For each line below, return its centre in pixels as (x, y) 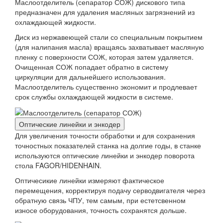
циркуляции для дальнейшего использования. (90, 76)
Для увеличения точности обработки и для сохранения (105, 136)
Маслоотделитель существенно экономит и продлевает (106, 86)
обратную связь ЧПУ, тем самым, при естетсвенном (100, 200)
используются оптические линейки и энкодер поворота (105, 156)
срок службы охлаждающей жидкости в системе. (94, 96)
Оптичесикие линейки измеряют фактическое (90, 180)
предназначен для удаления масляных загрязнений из (105, 12)
